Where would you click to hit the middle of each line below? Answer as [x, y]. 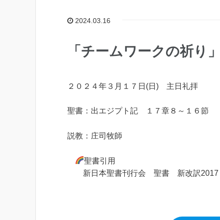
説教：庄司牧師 [95, 136]
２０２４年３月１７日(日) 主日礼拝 [137, 86]
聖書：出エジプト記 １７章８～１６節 [138, 111]
